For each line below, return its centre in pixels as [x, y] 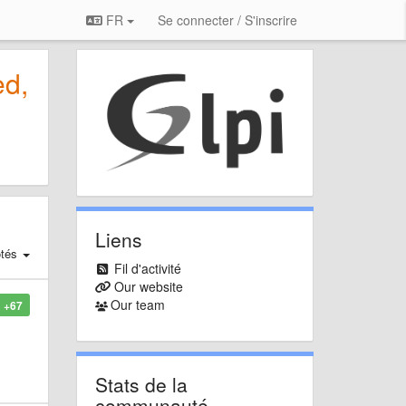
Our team [138, 305]
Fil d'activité [148, 269]
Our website [149, 287]
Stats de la [141, 385]
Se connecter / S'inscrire [227, 20]
